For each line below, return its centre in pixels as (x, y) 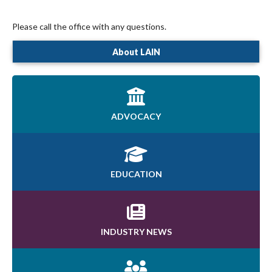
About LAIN (136, 52)
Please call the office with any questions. (89, 27)
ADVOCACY (136, 116)
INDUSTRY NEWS (136, 231)
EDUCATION (136, 174)
